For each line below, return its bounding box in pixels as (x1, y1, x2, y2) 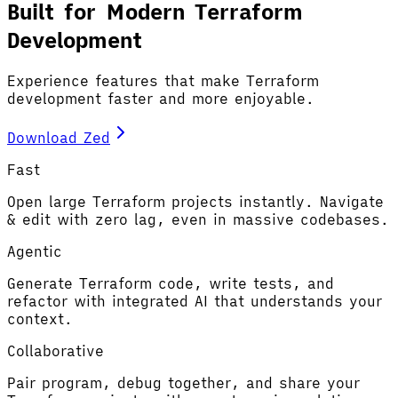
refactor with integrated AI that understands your (7, 291, 382, 310)
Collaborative (7, 341, 104, 360)
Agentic (7, 242, 62, 260)
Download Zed (7, 128, 110, 147)
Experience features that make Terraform (7, 71, 319, 90)
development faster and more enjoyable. (7, 89, 314, 107)
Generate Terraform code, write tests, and (7, 274, 334, 292)
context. (7, 309, 73, 328)
